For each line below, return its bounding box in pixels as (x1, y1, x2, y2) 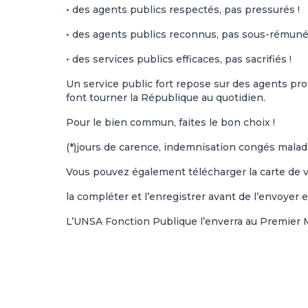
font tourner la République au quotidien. (66, 91, 265, 104)
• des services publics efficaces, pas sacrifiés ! (66, 53, 291, 66)
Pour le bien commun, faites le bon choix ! (66, 116, 275, 129)
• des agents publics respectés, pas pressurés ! (66, 3, 300, 16)
